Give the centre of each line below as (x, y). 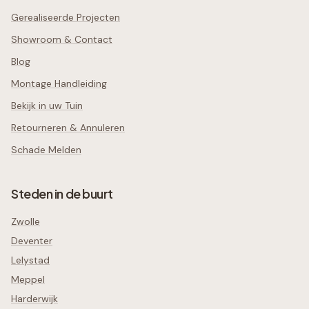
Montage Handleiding (59, 84)
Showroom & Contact (62, 40)
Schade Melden (46, 150)
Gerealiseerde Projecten (66, 18)
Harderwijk (34, 299)
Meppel (28, 280)
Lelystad (30, 260)
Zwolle (26, 222)
